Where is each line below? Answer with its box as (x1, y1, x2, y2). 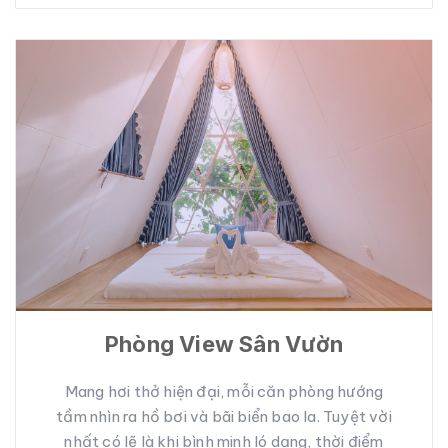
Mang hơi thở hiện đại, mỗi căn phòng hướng (64, 382, 384, 402)
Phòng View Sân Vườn (105, 331, 343, 358)
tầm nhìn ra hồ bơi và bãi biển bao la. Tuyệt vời (56, 407, 392, 427)
